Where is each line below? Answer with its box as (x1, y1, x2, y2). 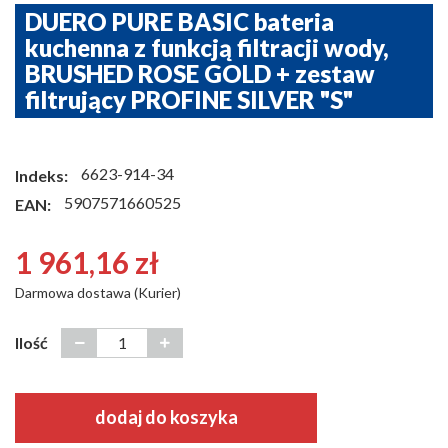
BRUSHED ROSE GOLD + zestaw (25, 59, 375, 88)
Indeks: (15, 165, 68, 185)
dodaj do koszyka (94, 406, 238, 429)
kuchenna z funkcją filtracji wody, (25, 33, 389, 62)
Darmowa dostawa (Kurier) (15, 283, 181, 301)
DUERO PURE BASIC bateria (25, 7, 334, 36)
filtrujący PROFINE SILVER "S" (25, 85, 353, 114)
